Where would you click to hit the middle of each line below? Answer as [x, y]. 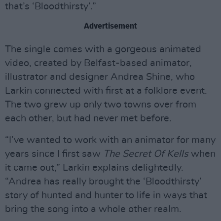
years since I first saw [54, 154]
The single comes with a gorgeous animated [103, 50]
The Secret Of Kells [146, 154]
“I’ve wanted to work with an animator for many [110, 140]
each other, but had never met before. [88, 119]
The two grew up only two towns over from [101, 105]
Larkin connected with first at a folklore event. [106, 91]
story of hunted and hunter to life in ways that [106, 196]
